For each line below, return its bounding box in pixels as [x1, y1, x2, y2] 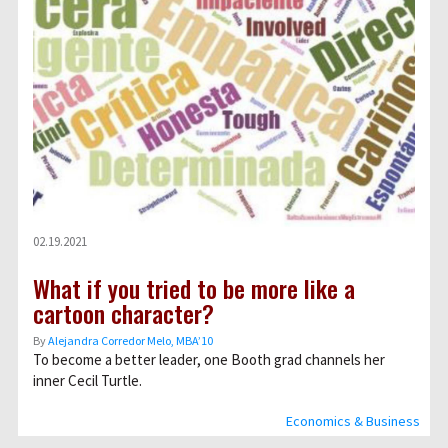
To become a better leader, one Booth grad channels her [33, 350, 385, 369]
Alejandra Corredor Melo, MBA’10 [48, 333, 213, 348]
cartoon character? [33, 295, 214, 331]
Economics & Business [286, 412, 420, 430]
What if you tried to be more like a [33, 270, 355, 306]
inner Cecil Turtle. [33, 371, 142, 390]
